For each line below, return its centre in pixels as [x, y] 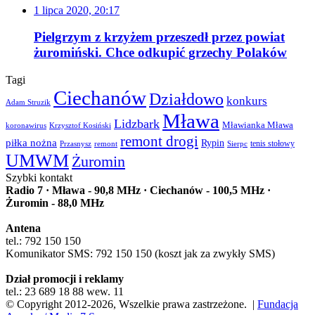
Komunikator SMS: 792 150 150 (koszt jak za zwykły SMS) [140, 253]
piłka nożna [31, 143]
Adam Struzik [28, 102]
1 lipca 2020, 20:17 [77, 10]
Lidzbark [137, 124]
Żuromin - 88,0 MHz [55, 203]
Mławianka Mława [258, 125]
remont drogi [159, 141]
